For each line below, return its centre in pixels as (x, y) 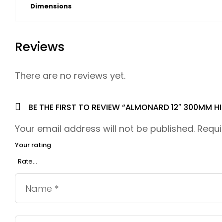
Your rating (33, 145)
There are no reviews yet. (70, 76)
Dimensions (51, 6)
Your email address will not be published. (105, 129)
